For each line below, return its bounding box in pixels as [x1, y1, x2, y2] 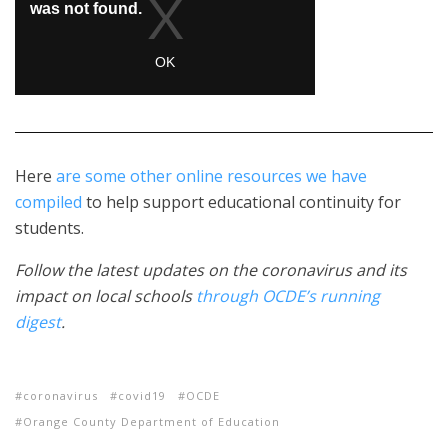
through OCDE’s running [196, 285, 380, 307]
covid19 [118, 388, 166, 403]
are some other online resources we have [56, 165, 367, 187]
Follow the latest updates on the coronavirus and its [15, 259, 407, 281]
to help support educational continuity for [82, 191, 401, 213]
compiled [15, 191, 82, 213]
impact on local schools [15, 285, 196, 307]
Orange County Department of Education [23, 414, 280, 429]
